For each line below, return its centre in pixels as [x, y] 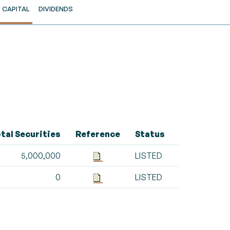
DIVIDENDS [55, 9]
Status [150, 134]
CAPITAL [16, 9]
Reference [98, 134]
